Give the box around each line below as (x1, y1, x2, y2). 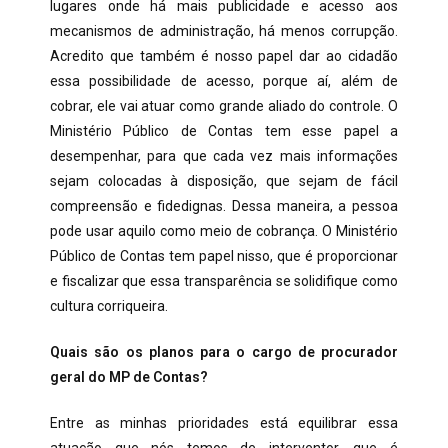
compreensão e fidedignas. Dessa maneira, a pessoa (50, 198, 398, 214)
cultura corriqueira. (50, 298, 168, 314)
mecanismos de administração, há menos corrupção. (50, 23, 398, 39)
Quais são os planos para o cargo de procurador (50, 344, 398, 360)
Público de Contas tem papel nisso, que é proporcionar (50, 248, 398, 264)
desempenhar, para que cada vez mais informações (50, 148, 398, 164)
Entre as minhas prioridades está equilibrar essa (50, 415, 398, 431)
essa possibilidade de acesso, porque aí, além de (50, 73, 398, 89)
